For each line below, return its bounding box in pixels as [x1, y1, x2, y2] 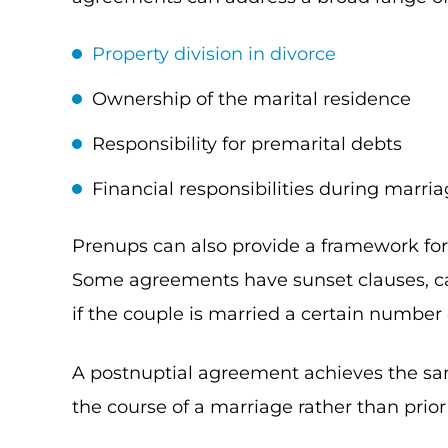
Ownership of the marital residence [92, 88, 411, 110]
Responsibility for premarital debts [92, 133, 402, 155]
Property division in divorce [92, 43, 336, 65]
